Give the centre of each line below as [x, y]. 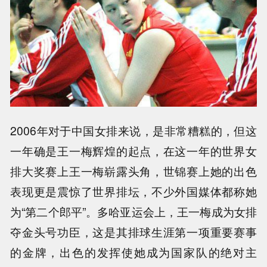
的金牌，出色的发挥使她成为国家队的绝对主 [133, 252]
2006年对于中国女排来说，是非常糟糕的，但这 [133, 131]
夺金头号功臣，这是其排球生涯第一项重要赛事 [133, 232]
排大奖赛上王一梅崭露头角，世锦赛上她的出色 [133, 171]
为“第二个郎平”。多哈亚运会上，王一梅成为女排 [133, 212]
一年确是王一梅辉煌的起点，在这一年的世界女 [133, 151]
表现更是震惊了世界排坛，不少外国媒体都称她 [133, 192]
